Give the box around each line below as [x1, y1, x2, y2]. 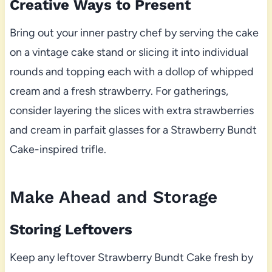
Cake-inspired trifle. [9, 143, 106, 157]
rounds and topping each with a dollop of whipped [9, 65, 254, 79]
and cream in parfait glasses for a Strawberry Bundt [9, 123, 257, 137]
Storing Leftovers [9, 221, 132, 239]
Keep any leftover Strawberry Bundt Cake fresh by [9, 251, 253, 265]
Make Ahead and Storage [9, 187, 217, 208]
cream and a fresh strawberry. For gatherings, [9, 84, 228, 98]
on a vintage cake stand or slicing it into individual [9, 46, 248, 59]
